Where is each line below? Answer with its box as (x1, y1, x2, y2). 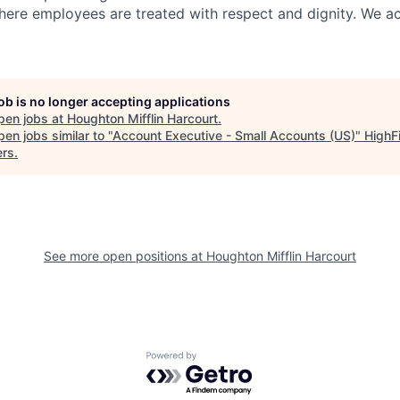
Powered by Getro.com (146, 351, 303, 370)
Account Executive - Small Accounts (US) (112, 128, 355, 143)
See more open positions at (44, 248, 206, 263)
